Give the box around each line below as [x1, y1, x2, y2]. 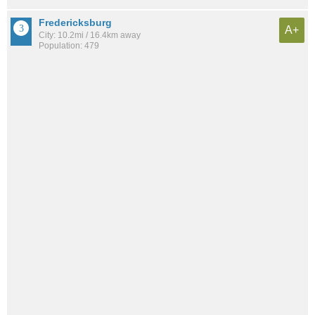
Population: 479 [39, 41, 99, 51]
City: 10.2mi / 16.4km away [39, 30, 141, 41]
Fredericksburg [39, 17, 112, 29]
